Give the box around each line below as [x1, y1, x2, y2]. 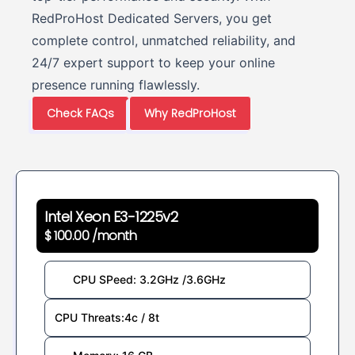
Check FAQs [47, 105, 114, 121]
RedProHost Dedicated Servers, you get [32, 10, 272, 26]
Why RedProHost [144, 105, 236, 121]
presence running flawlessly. [32, 76, 200, 93]
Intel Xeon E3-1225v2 [44, 206, 178, 227]
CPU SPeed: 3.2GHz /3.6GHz [72, 272, 226, 286]
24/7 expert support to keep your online [32, 54, 275, 71]
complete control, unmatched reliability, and [32, 32, 296, 48]
